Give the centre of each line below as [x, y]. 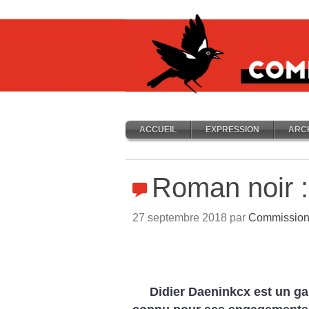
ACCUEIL [158, 130]
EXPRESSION [232, 130]
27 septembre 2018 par [190, 218]
